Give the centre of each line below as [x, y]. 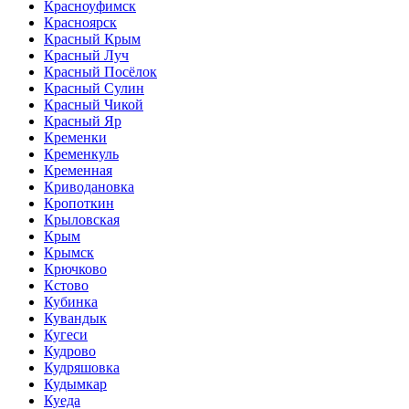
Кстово [66, 285]
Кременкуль [81, 154]
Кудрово [70, 351]
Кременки [75, 137]
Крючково [75, 269]
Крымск [69, 252]
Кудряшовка [82, 367]
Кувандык [75, 318]
